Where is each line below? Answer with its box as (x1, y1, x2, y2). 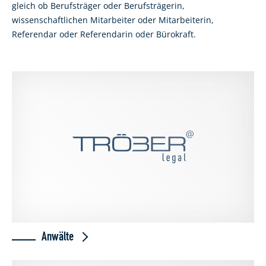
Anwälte (42, 230, 77, 243)
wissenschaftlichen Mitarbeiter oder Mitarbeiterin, (12, 14, 214, 26)
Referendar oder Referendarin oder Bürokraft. (12, 28, 196, 40)
